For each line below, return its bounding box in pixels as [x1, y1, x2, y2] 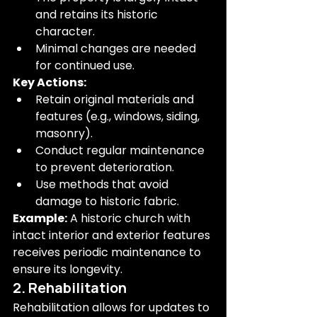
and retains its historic [35, 6, 161, 23]
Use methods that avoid [35, 176, 171, 192]
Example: [13, 210, 67, 226]
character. [35, 23, 95, 40]
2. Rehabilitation [13, 278, 127, 297]
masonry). [35, 125, 93, 142]
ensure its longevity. [13, 261, 122, 277]
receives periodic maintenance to [13, 244, 204, 260]
